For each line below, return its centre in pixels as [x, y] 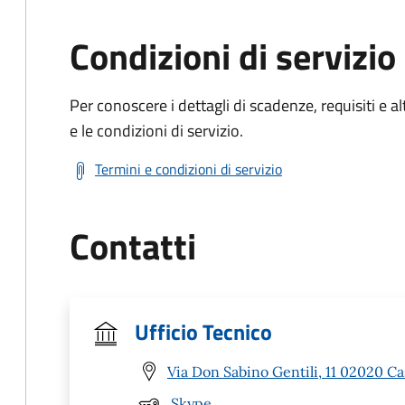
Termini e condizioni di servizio [188, 169]
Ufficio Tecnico [203, 332]
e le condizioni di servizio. [156, 131]
